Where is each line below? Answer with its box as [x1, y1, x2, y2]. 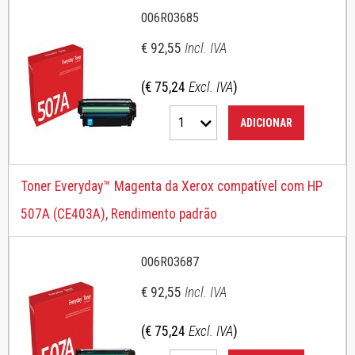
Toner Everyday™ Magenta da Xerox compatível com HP [21, 178, 323, 194]
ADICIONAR [240, 116, 292, 129]
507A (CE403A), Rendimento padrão [21, 206, 217, 222]
